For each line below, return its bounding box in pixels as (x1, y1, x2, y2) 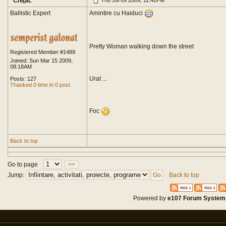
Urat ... (89, 75, 107, 82)
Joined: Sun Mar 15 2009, (10, 58, 73, 64)
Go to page (8, 161, 38, 168)
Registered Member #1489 (10, 49, 75, 55)
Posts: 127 (10, 76, 36, 82)
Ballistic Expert (10, 10, 50, 17)
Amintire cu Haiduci (89, 10, 144, 17)
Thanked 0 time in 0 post (10, 82, 70, 88)
